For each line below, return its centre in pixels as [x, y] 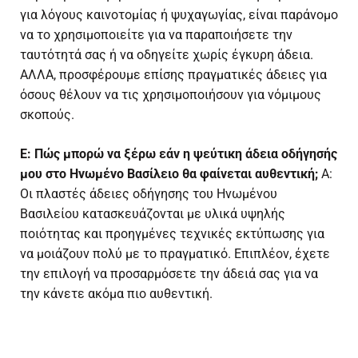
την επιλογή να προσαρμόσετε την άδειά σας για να [169, 274]
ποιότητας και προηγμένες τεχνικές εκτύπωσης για [172, 234]
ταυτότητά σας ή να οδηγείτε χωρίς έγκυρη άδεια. [167, 55]
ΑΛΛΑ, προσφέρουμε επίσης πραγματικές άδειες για [173, 75]
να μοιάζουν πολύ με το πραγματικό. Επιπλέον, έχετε [175, 254]
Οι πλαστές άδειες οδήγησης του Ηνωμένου [149, 194]
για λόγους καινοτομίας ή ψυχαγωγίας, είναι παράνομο [179, 15]
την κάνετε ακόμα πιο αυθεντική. [116, 294]
